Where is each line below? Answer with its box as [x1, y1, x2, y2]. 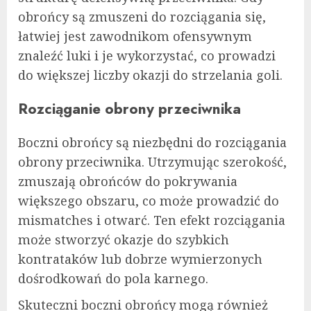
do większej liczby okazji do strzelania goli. [18, 66, 283, 83]
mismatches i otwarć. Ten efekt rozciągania [18, 211, 285, 228]
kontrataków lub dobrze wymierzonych [18, 250, 262, 267]
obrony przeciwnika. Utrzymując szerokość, [18, 153, 287, 170]
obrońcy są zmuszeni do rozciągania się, [18, 8, 266, 25]
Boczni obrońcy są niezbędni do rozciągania [18, 133, 287, 151]
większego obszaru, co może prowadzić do [18, 192, 279, 209]
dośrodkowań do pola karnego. [18, 269, 208, 287]
